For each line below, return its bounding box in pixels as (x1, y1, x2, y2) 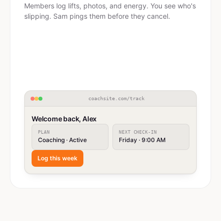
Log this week (37, 154, 77, 162)
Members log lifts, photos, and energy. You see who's (24, 1, 196, 10)
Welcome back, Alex (32, 114, 97, 123)
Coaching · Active (38, 136, 87, 144)
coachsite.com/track (88, 96, 145, 101)
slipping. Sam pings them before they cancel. (24, 12, 170, 20)
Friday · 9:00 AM (119, 136, 166, 144)
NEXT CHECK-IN (119, 130, 157, 135)
